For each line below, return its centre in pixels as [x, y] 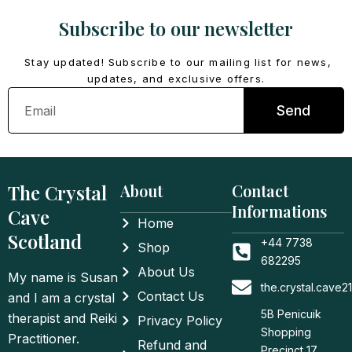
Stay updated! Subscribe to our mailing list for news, [176, 62]
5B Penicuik [291, 314]
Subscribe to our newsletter [176, 29]
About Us [167, 272]
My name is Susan [63, 277]
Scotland [45, 241]
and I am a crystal [61, 297]
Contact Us [171, 296]
